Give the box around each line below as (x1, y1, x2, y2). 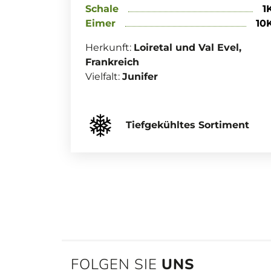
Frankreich (85, 56, 139, 68)
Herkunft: (85, 42, 134, 53)
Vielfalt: (85, 71, 122, 82)
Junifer (122, 71, 158, 82)
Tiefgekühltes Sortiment (123, 119, 249, 131)
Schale (85, 3, 119, 15)
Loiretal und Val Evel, (134, 42, 241, 53)
